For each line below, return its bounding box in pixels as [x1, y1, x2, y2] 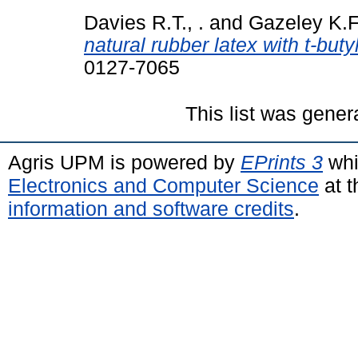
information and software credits [8, 197, 294, 220]
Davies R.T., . [84, 11, 204, 34]
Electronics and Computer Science [8, 173, 319, 197]
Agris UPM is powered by [8, 150, 241, 173]
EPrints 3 [241, 150, 323, 173]
